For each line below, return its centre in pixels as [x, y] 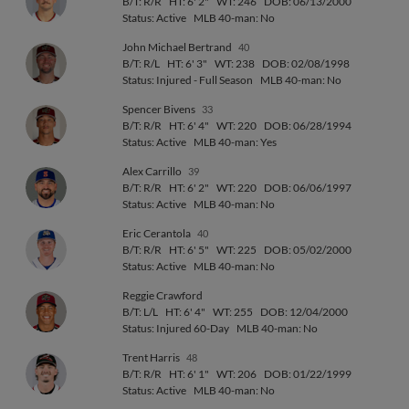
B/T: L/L [140, 312]
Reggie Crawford [163, 295]
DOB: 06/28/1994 [308, 126]
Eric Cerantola [157, 233]
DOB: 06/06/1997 [308, 188]
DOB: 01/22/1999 [308, 374]
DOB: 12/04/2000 [304, 312]
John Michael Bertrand [178, 47]
